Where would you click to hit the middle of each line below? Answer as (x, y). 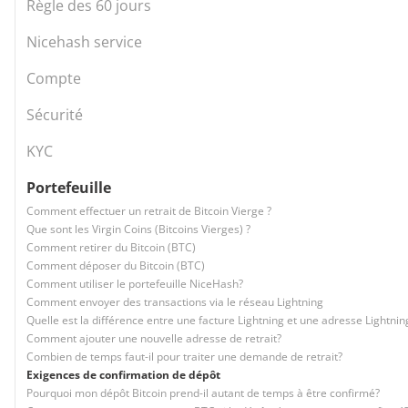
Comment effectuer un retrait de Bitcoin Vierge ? (149, 211)
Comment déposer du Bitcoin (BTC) (116, 265)
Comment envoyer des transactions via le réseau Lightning (175, 302)
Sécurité (55, 115)
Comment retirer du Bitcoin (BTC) (111, 247)
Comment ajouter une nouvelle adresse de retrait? (154, 338)
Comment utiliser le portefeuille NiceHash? (135, 284)
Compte (54, 78)
